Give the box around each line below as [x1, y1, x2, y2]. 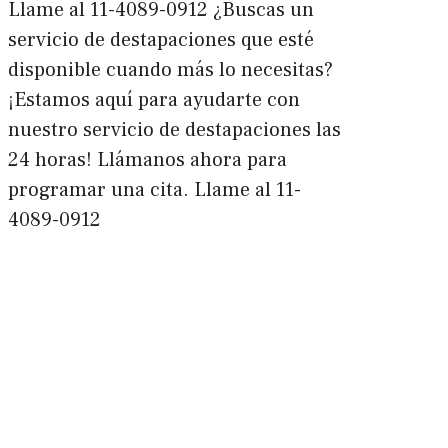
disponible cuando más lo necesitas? [7, 56, 333, 83]
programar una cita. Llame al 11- [7, 176, 301, 203]
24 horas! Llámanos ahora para [7, 146, 287, 173]
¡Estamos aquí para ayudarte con [7, 86, 300, 113]
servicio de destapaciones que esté [7, 26, 314, 53]
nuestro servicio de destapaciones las [7, 116, 341, 143]
